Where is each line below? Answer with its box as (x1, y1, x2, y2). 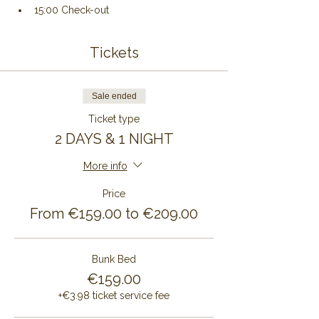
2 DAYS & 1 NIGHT (54, 130, 174, 147)
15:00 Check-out (34, 4, 109, 16)
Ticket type (88, 113, 140, 125)
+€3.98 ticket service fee (58, 290, 169, 301)
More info (83, 159, 127, 172)
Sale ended (91, 91, 137, 101)
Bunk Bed (92, 253, 136, 265)
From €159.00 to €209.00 (30, 205, 198, 222)
